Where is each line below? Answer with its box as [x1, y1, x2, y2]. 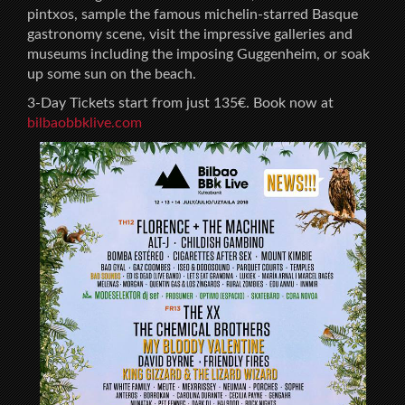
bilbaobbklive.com [27, 115, 142, 130]
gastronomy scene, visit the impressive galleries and [27, 26, 353, 42]
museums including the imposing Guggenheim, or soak [27, 46, 370, 61]
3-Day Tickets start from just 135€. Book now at [27, 95, 334, 110]
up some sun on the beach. [27, 66, 196, 81]
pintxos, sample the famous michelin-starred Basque [27, 6, 358, 22]
